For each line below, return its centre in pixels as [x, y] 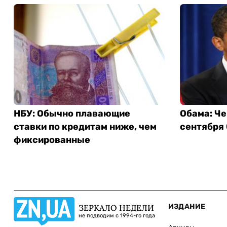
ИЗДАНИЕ [187, 206]
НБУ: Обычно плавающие [72, 113]
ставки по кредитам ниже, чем [85, 126]
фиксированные [52, 140]
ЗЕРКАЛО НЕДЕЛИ [116, 208]
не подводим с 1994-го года [117, 216]
